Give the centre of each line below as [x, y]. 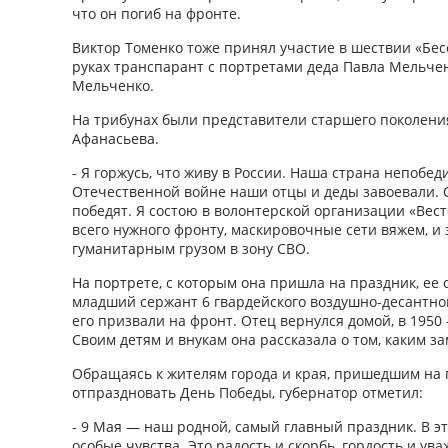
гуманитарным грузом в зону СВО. [193, 249]
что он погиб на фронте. [158, 14]
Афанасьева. [115, 139]
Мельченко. [113, 86]
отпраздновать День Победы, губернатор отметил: [247, 393]
